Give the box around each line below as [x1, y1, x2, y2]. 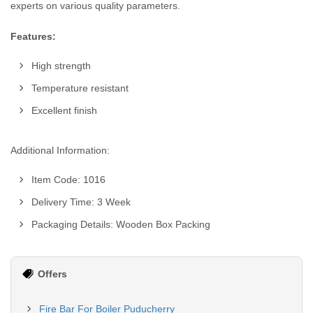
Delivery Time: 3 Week [31, 196, 131, 208]
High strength [31, 60, 91, 71]
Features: [10, 31, 56, 42]
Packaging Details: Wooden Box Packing [31, 219, 210, 230]
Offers [38, 268, 67, 279]
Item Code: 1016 [31, 174, 105, 185]
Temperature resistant [31, 82, 129, 94]
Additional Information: [10, 145, 110, 156]
